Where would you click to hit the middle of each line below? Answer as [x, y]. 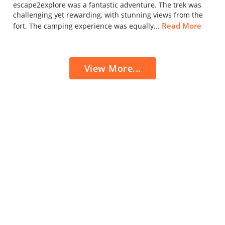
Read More [182, 26]
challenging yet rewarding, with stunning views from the [108, 15]
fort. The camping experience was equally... [87, 26]
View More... [113, 69]
